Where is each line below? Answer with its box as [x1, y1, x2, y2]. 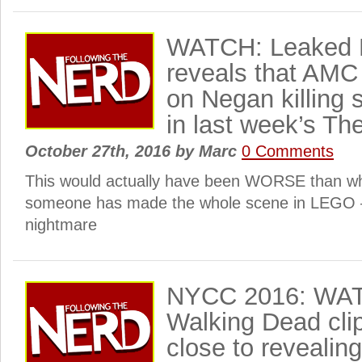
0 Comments [242, 142, 334, 160]
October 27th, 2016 [25, 142, 175, 160]
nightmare [25, 216, 97, 234]
